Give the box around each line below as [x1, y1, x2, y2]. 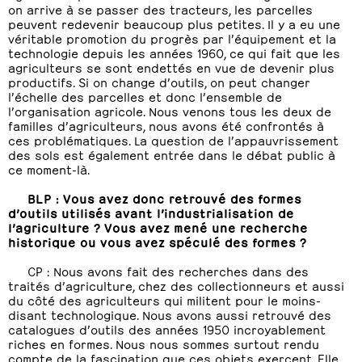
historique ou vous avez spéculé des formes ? [8, 234, 306, 249]
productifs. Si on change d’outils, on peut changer [8, 74, 310, 89]
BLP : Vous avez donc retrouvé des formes [27, 190, 301, 205]
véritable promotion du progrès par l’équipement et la [8, 30, 336, 45]
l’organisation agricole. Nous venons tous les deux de [8, 103, 331, 118]
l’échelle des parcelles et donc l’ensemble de [8, 88, 282, 103]
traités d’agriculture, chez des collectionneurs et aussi [8, 277, 344, 293]
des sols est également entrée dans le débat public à [8, 146, 335, 162]
